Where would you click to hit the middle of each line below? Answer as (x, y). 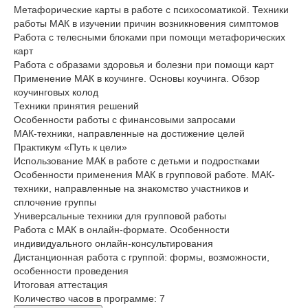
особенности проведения (73, 271)
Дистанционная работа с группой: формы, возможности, (142, 257)
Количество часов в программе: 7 (89, 299)
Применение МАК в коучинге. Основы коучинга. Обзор (137, 79)
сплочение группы (56, 202)
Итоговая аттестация (61, 285)
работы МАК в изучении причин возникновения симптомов (146, 24)
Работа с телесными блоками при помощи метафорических (150, 37)
